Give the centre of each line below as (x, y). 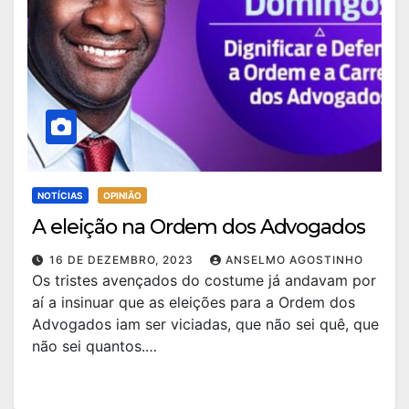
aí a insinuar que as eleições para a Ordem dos (194, 302)
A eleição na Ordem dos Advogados (199, 227)
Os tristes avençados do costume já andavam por (204, 280)
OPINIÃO (122, 195)
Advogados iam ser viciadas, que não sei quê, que (205, 324)
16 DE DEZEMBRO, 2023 (123, 260)
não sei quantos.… (94, 346)
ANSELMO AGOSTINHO (294, 260)
